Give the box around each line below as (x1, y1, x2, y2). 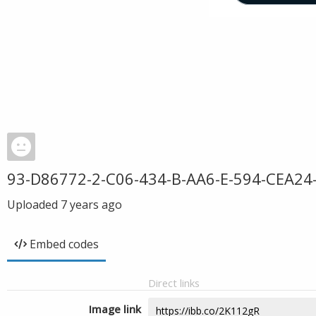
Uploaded (7, 197, 61, 212)
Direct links (148, 276, 200, 290)
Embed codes (30, 236, 99, 252)
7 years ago (61, 197, 122, 212)
